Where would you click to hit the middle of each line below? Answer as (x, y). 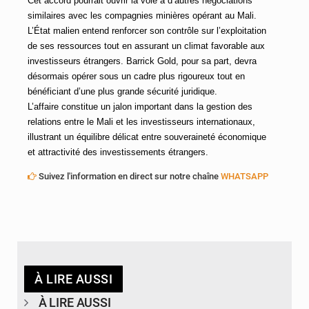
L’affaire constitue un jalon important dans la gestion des (140, 107)
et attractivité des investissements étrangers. (118, 152)
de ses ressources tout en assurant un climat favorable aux (146, 46)
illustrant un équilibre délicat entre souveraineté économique (147, 137)
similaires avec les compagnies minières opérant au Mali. (142, 16)
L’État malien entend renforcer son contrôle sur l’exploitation (147, 31)
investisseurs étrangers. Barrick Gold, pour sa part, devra (142, 61)
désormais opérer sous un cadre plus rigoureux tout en (136, 77)
